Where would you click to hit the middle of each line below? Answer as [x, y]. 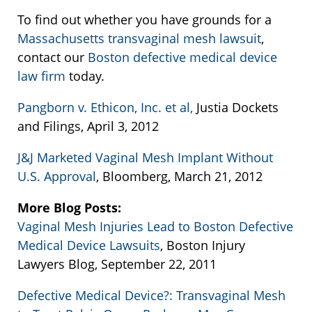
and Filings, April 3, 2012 [88, 126]
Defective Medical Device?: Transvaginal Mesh [151, 296]
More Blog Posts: [69, 208]
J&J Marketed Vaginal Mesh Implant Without [145, 158]
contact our [53, 57]
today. [87, 76]
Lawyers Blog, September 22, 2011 [117, 264]
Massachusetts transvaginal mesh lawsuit [139, 39]
